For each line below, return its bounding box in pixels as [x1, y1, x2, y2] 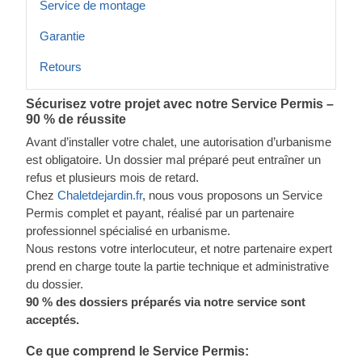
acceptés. [26, 313, 79, 326]
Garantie [40, 29, 85, 43]
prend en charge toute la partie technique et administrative [26, 259, 329, 273]
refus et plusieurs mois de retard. [26, 170, 199, 184]
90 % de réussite [26, 112, 126, 126]
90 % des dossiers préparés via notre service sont [26, 295, 305, 309]
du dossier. [26, 277, 83, 291]
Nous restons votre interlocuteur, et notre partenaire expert [26, 242, 332, 255]
